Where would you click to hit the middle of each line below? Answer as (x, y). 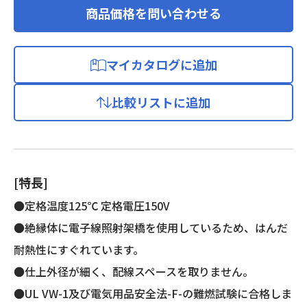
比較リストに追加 (161, 102)
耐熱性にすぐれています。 (79, 249)
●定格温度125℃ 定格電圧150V (92, 206)
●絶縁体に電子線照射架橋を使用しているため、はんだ (151, 228)
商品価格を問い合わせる (153, 13)
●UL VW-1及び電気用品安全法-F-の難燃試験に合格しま (153, 293)
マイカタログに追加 (162, 64)
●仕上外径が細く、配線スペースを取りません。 (134, 271)
